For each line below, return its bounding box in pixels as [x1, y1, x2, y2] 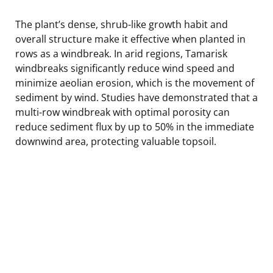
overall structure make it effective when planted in [15, 32, 246, 46]
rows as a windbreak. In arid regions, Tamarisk [15, 46, 227, 60]
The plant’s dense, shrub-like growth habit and [15, 17, 228, 31]
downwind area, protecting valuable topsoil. [15, 134, 216, 148]
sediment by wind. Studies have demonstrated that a [15, 90, 258, 104]
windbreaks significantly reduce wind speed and [15, 61, 235, 75]
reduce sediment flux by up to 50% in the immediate [15, 119, 254, 133]
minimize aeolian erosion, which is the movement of [15, 76, 254, 90]
